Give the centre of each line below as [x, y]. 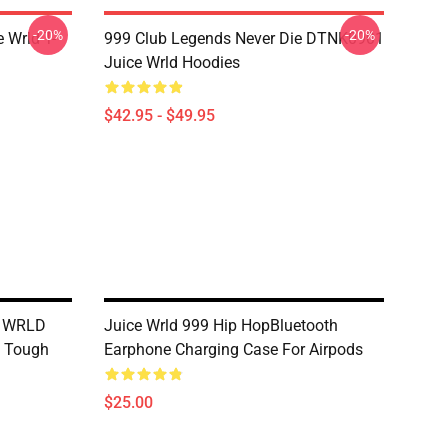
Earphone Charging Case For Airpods [233, 349]
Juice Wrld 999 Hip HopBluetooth [221, 325]
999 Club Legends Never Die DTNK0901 [244, 38]
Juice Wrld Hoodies [172, 62]
